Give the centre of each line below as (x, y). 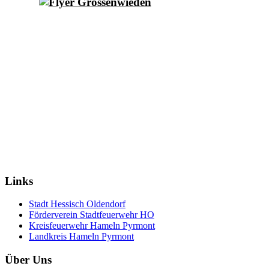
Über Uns (28, 260)
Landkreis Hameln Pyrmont (81, 237)
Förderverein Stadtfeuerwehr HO (92, 215)
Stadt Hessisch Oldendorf (77, 204)
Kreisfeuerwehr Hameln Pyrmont (92, 226)
